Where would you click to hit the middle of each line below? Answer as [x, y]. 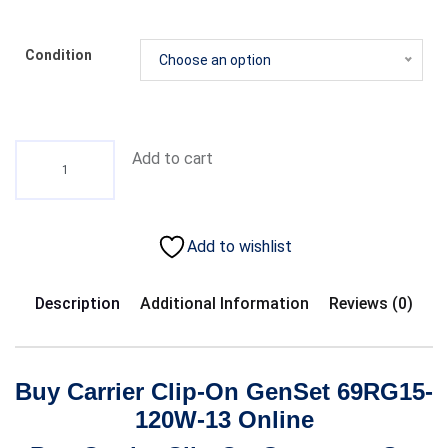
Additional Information [224, 304]
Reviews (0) [371, 304]
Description [77, 304]
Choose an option [215, 60]
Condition [58, 55]
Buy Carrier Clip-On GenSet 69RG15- [224, 392]
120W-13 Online [224, 420]
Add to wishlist [239, 247]
